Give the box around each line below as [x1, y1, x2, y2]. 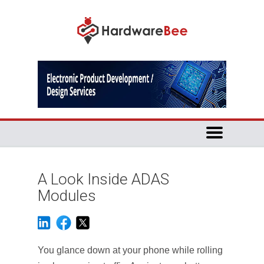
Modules [38, 187, 96, 204]
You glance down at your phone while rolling [38, 245, 223, 255]
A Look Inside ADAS [38, 170, 169, 188]
